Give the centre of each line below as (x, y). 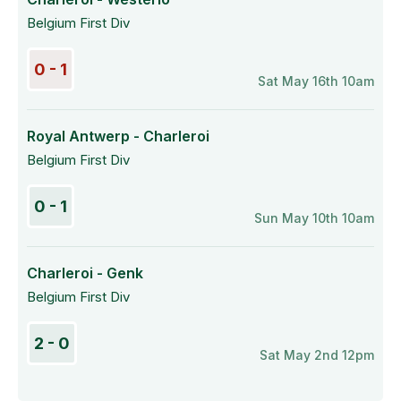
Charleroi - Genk (85, 273)
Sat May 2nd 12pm (317, 355)
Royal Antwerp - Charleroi (118, 136)
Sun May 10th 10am (314, 218)
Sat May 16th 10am (316, 81)
